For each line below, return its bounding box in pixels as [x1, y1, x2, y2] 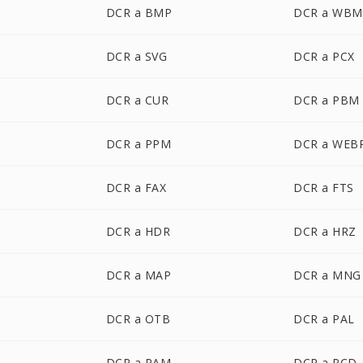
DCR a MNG [293, 267, 361, 283]
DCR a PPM [105, 136, 172, 152]
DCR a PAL [293, 311, 355, 327]
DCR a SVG [105, 49, 168, 64]
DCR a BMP [105, 5, 173, 20]
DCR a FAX [105, 180, 167, 195]
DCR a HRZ [293, 224, 357, 239]
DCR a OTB [105, 311, 171, 327]
